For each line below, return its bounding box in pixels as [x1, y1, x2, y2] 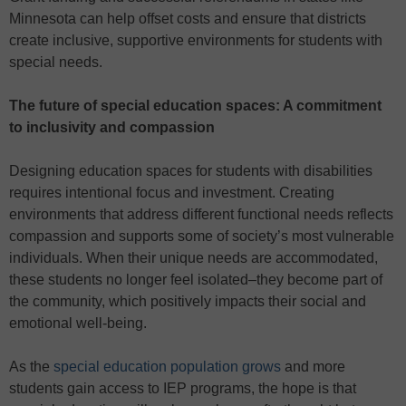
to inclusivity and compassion [9, 119, 215, 135]
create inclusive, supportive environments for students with [9, 32, 382, 48]
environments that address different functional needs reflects [9, 206, 393, 222]
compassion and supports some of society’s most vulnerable [9, 227, 394, 244]
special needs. [9, 53, 102, 70]
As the [9, 358, 53, 374]
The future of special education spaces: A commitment [9, 97, 382, 113]
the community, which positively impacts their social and [9, 293, 366, 309]
